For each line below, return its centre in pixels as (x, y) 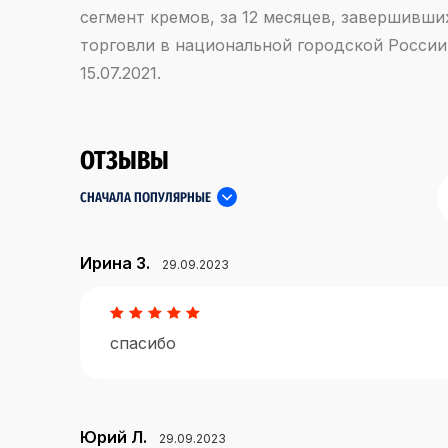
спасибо (145, 343)
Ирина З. (115, 263)
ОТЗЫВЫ (124, 160)
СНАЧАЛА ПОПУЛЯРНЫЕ (145, 197)
